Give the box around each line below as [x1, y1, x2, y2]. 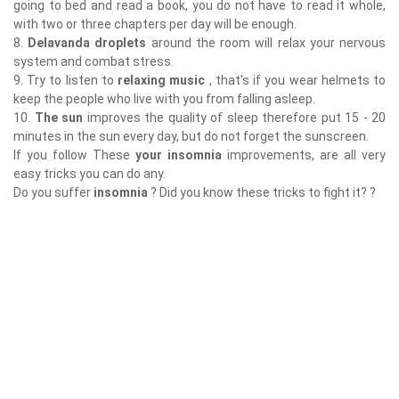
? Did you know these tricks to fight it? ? [151, 185, 376, 199]
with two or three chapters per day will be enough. [13, 17, 297, 31]
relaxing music [118, 73, 209, 87]
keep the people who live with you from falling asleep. [13, 92, 315, 106]
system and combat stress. [13, 54, 174, 69]
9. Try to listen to [13, 73, 118, 87]
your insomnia [135, 148, 227, 162]
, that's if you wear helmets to [208, 73, 387, 87]
